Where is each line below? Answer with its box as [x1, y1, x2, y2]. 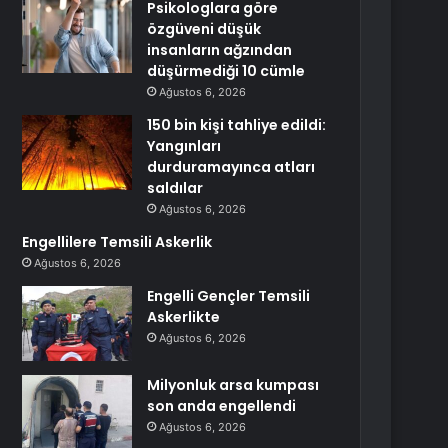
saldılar [147, 178, 204, 198]
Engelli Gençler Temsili [147, 286, 311, 306]
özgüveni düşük [147, 19, 262, 39]
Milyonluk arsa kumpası [147, 375, 320, 395]
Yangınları [147, 136, 222, 156]
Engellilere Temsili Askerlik [22, 232, 213, 252]
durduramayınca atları [147, 157, 316, 177]
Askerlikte [147, 307, 221, 327]
